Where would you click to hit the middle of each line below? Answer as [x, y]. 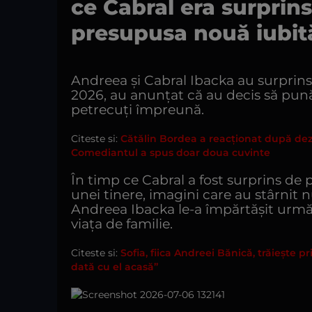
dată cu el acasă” [115, 267]
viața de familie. [122, 224]
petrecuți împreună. [138, 110]
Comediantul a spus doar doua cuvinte [171, 153]
